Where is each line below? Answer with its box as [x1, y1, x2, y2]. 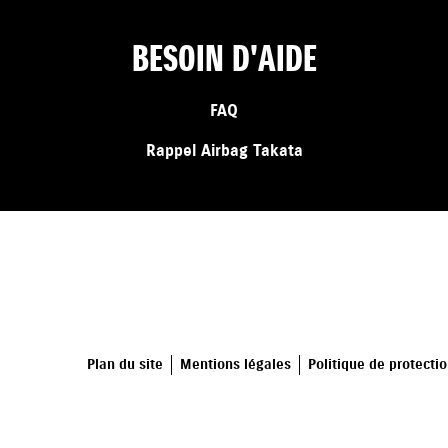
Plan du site [86, 356, 163, 374]
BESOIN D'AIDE [131, 36, 317, 83]
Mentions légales [179, 356, 291, 374]
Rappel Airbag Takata [145, 141, 303, 162]
